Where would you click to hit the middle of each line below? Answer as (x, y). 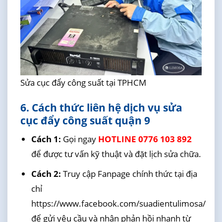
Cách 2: (46, 174)
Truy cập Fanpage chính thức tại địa (129, 174)
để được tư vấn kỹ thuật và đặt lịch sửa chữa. (116, 154)
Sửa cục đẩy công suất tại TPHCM (83, 82)
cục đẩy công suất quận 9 (85, 120)
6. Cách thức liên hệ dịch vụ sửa (101, 107)
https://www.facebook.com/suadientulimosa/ (118, 204)
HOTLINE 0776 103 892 (145, 139)
